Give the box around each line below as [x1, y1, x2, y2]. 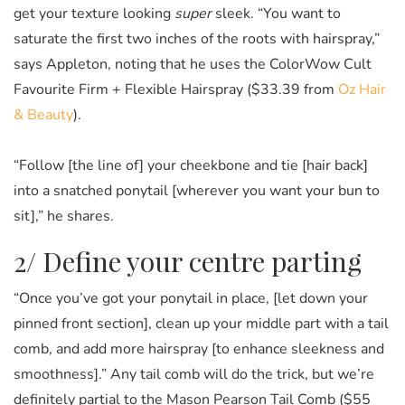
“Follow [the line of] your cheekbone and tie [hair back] [14, 155, 368, 175]
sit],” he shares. [14, 205, 118, 226]
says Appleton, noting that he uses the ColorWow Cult [14, 53, 372, 74]
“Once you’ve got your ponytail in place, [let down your [14, 287, 368, 308]
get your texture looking [14, 3, 174, 24]
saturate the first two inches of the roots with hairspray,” [14, 28, 380, 49]
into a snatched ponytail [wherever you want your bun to [14, 180, 380, 201]
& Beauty [14, 104, 73, 125]
